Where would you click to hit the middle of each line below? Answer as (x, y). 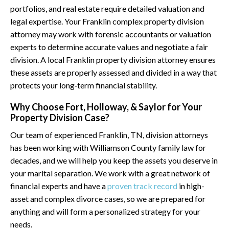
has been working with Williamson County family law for (108, 147)
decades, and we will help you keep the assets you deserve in (114, 160)
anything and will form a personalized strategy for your (105, 211)
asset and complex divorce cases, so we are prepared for (108, 199)
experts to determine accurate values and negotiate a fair (109, 47)
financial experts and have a (59, 186)
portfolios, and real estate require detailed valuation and (107, 8)
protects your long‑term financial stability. (84, 85)
